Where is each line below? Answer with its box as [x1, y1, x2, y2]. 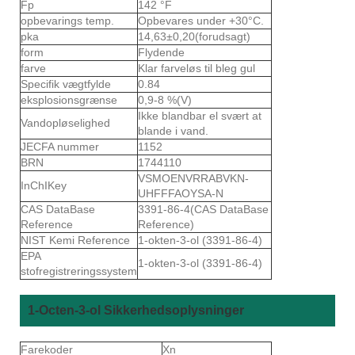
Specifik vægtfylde [21, 77, 111, 90]
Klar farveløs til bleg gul [138, 61, 255, 74]
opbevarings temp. [21, 13, 117, 27]
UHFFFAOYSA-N [138, 186, 223, 200]
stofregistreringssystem [21, 264, 137, 277]
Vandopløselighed [21, 116, 113, 129]
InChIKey [21, 178, 67, 192]
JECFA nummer [21, 139, 99, 153]
